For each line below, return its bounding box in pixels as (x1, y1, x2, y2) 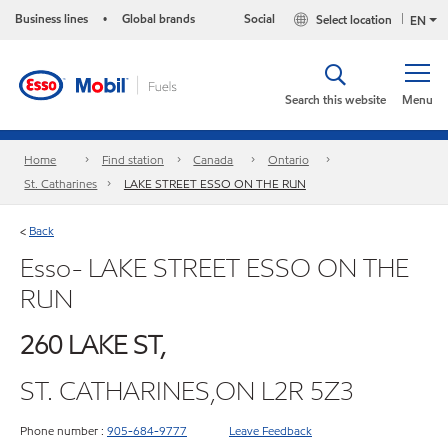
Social (244, 10, 276, 27)
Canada (193, 151, 234, 169)
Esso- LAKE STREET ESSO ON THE (20, 250, 409, 285)
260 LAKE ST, (20, 327, 166, 362)
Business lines (15, 10, 88, 27)
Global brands (122, 10, 195, 27)
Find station (101, 151, 164, 169)
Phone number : (20, 421, 104, 439)
